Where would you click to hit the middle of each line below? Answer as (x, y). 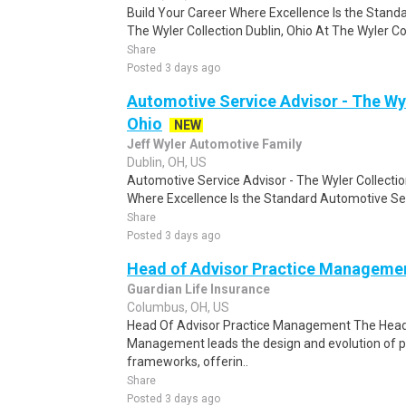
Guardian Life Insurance (198, 289)
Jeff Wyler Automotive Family (214, 144)
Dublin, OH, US (167, 162)
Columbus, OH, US (178, 307)
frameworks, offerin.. (188, 362)
